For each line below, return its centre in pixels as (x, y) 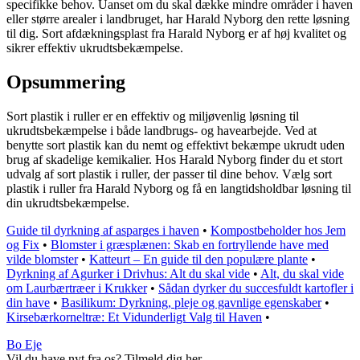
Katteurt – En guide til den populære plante (198, 259)
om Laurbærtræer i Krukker (77, 288)
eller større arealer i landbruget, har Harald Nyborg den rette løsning (178, 18)
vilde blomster (42, 259)
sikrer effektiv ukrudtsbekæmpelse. (95, 47)
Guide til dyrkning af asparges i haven (103, 230)
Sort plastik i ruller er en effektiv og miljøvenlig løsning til (153, 116)
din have (28, 302)
